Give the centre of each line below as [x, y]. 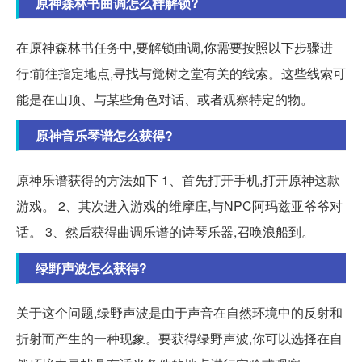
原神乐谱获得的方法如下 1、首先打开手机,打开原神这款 [178, 179]
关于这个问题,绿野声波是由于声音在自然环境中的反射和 [179, 312]
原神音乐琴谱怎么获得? [104, 135]
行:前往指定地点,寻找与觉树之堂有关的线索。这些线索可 [181, 73]
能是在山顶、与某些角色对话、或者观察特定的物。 [165, 99]
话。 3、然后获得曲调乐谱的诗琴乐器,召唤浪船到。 [165, 231]
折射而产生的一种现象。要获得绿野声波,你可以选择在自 [179, 338]
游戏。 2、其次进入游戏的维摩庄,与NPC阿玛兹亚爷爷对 [179, 205]
